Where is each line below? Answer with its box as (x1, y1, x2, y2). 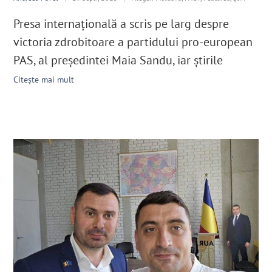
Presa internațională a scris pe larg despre (13, 15, 229, 32)
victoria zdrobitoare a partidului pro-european (13, 33, 253, 50)
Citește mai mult (13, 73, 75, 85)
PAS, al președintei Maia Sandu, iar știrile (13, 52, 223, 68)
